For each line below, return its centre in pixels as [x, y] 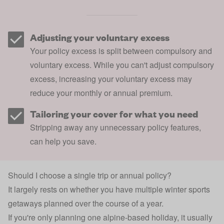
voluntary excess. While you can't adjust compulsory [122, 64]
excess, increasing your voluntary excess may [111, 78]
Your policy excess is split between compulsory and [121, 50]
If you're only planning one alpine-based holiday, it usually [110, 217]
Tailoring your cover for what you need [114, 113]
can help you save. [63, 141]
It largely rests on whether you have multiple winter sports [109, 189]
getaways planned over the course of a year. [86, 203]
